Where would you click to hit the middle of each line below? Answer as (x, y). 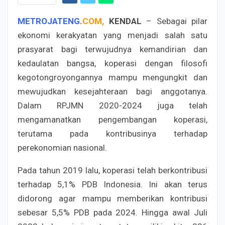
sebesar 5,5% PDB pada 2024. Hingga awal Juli (113, 212)
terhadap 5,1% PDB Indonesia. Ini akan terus (113, 184)
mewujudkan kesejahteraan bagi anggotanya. (113, 91)
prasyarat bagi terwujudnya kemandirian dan (113, 49)
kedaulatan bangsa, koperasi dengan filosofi (113, 63)
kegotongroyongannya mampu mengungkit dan (113, 77)
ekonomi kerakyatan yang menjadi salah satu (113, 35)
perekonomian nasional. (62, 147)
